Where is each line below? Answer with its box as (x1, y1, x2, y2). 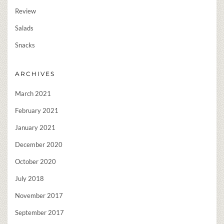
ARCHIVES (15, 70, 55, 78)
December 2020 (15, 140, 62, 149)
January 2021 (15, 123, 55, 132)
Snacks (15, 41, 35, 49)
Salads (15, 24, 33, 32)
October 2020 (15, 157, 56, 166)
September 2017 (15, 208, 64, 217)
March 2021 (15, 89, 51, 98)
